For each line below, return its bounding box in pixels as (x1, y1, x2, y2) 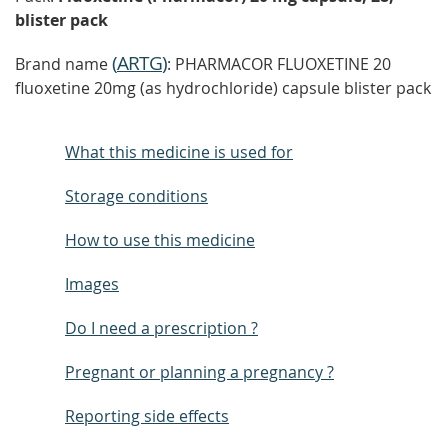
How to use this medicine (65, 229, 255, 251)
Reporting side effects (65, 405, 229, 427)
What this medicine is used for (65, 141, 293, 163)
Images (65, 273, 119, 295)
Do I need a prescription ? (65, 317, 258, 339)
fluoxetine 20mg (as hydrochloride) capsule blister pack (15, 77, 431, 99)
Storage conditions (65, 185, 208, 207)
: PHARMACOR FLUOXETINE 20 (167, 53, 391, 75)
